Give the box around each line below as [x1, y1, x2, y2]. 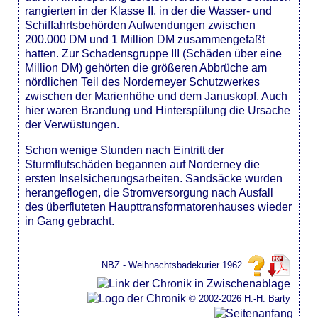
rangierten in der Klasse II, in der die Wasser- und [25, 4, 273, 17]
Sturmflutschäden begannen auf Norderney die [25, 158, 261, 170]
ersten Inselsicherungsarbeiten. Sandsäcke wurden [25, 172, 283, 185]
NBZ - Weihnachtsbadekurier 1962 [101, 259, 242, 270]
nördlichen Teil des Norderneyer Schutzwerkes [25, 75, 261, 88]
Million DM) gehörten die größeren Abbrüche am [25, 61, 268, 74]
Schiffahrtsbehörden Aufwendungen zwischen [25, 18, 256, 31]
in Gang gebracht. [25, 214, 115, 227]
